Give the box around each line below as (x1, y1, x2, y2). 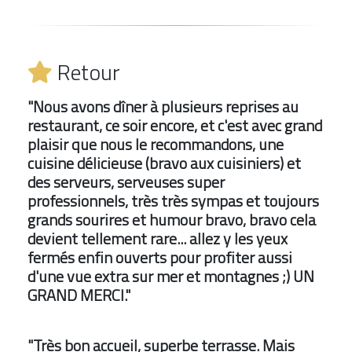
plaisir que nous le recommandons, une (27, 132, 284, 157)
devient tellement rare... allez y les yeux (27, 226, 288, 251)
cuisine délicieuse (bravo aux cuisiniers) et (27, 151, 301, 176)
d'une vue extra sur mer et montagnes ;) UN (27, 264, 314, 289)
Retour (53, 55, 120, 90)
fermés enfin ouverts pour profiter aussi (27, 245, 292, 270)
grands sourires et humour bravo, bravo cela (27, 207, 316, 233)
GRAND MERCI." (27, 283, 130, 308)
